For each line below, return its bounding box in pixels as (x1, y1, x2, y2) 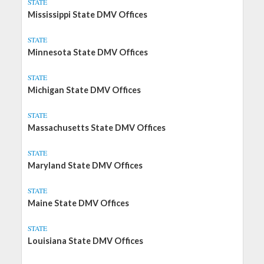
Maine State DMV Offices (27, 198, 129, 208)
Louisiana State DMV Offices (27, 236, 143, 246)
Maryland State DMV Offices (27, 160, 143, 170)
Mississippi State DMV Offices (27, 9, 147, 19)
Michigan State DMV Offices (27, 85, 141, 95)
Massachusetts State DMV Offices (27, 123, 166, 133)
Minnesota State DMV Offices (27, 47, 148, 57)
